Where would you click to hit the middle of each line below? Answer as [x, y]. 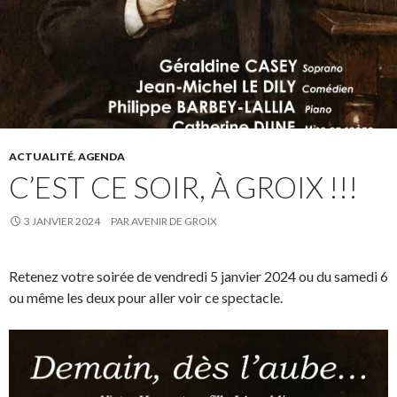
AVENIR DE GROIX [174, 222]
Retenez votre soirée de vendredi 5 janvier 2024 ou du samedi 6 [198, 276]
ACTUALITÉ [41, 157]
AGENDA [101, 157]
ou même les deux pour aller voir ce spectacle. [146, 298]
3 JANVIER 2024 [62, 222]
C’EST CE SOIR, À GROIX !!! [183, 187]
